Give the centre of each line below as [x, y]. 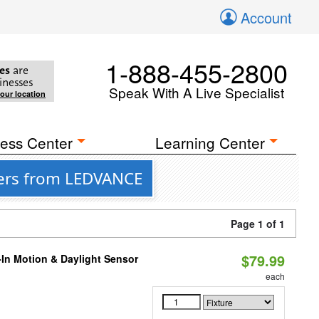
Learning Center [210, 142]
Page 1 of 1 [258, 224]
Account [266, 17]
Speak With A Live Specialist [197, 92]
